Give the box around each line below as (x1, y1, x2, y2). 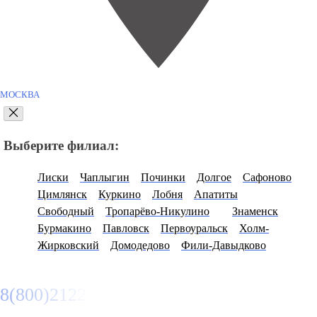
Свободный (38, 204, 94, 217)
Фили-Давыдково (181, 238, 266, 251)
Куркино (98, 188, 141, 200)
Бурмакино (38, 221, 91, 234)
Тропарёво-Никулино (105, 204, 209, 217)
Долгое (197, 171, 231, 183)
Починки (141, 171, 185, 183)
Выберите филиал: (4, 137, 119, 153)
